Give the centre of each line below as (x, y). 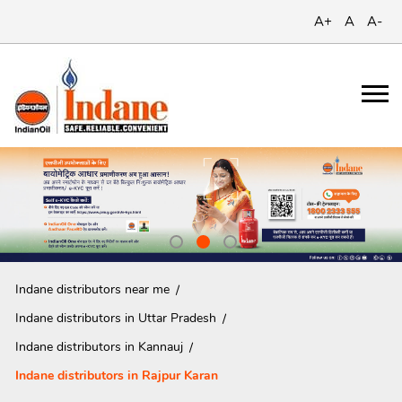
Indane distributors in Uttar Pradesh (116, 318)
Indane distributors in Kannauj (99, 347)
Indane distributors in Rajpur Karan (117, 376)
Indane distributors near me (92, 289)
